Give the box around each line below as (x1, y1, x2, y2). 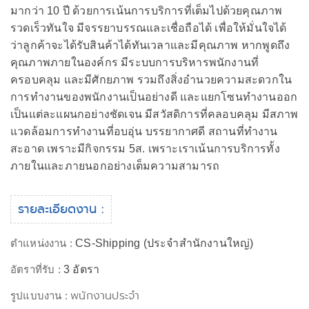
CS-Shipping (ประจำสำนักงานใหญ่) (75, 237, 254, 249)
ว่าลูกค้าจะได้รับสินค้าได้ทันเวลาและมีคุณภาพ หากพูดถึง (10, 39, 290, 51)
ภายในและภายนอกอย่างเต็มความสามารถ (10, 160, 220, 172)
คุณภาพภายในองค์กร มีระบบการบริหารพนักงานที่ (10, 57, 259, 68)
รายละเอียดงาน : (18, 200, 104, 218)
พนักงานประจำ (70, 288, 140, 303)
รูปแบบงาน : (10, 290, 71, 301)
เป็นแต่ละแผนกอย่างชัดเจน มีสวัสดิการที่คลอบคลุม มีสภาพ (10, 108, 299, 120)
